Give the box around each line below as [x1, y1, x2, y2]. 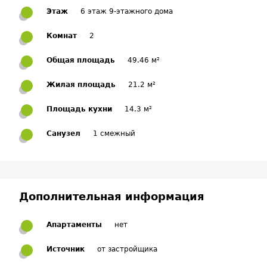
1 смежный [93, 129, 135, 138]
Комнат [46, 32, 77, 40]
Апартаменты [46, 221, 102, 229]
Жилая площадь [46, 80, 116, 89]
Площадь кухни [46, 105, 112, 113]
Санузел [46, 129, 80, 138]
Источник [46, 245, 85, 253]
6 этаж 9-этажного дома [109, 7, 173, 15]
